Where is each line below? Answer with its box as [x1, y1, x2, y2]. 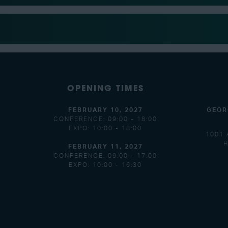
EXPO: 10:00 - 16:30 [69, 162, 142, 168]
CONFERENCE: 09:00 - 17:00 [53, 153, 157, 159]
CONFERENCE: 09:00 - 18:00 [53, 116, 157, 123]
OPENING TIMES [67, 85, 144, 94]
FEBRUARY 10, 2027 [68, 107, 143, 113]
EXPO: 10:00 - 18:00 [69, 125, 142, 132]
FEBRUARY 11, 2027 [68, 144, 143, 150]
